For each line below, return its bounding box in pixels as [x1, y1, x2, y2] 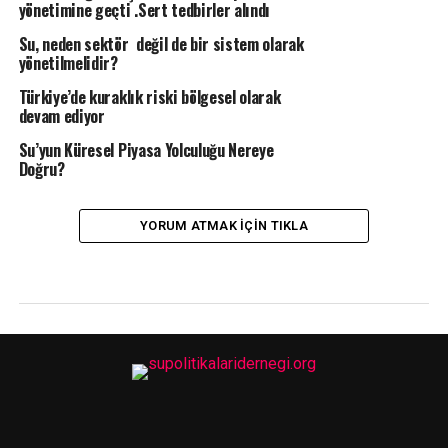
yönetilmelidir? [18, 51, 118, 75]
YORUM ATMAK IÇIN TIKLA [140, 218, 308, 233]
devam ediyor [18, 104, 105, 128]
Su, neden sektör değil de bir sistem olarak [18, 32, 304, 56]
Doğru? [18, 157, 69, 181]
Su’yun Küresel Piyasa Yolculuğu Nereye [18, 138, 274, 162]
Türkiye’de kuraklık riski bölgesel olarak [18, 85, 281, 109]
